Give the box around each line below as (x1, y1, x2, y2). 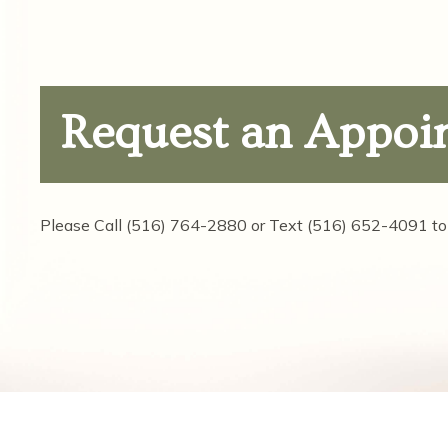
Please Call (40, 214, 126, 235)
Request (60, 106, 240, 161)
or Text (247, 214, 307, 235)
